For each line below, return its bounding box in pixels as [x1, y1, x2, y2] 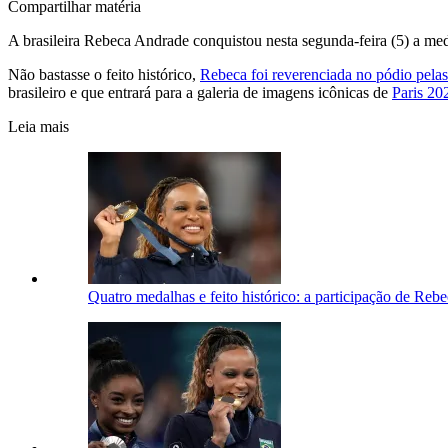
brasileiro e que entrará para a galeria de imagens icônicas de [8, 83, 392, 101]
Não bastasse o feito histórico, [8, 65, 200, 83]
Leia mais [8, 117, 69, 135]
